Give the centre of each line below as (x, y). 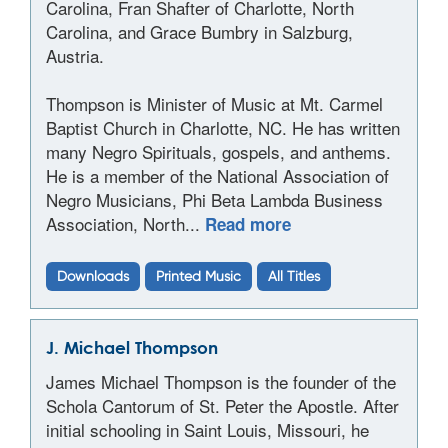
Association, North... (125, 223)
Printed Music (198, 276)
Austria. (75, 55)
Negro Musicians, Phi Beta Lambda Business (214, 199)
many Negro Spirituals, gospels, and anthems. (218, 151)
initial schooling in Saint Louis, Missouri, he (207, 429)
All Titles (294, 276)
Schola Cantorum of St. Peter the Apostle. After (222, 405)
